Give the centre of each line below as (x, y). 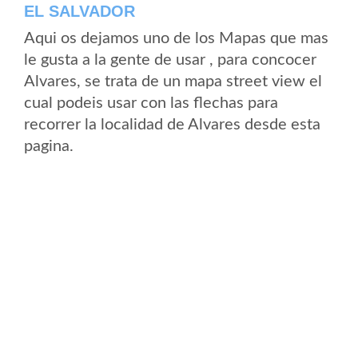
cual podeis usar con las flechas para (151, 103)
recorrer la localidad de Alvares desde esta (172, 125)
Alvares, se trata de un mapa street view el (173, 82)
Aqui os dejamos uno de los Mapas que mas (176, 38)
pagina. (49, 146)
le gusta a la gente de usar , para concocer (170, 60)
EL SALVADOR (80, 11)
